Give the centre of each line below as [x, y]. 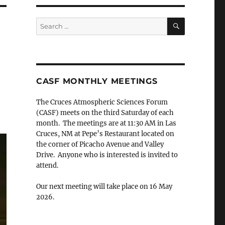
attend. [47, 166]
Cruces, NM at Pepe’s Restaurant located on [105, 134]
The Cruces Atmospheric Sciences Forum [102, 102]
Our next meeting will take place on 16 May [104, 187]
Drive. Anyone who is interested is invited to [107, 155]
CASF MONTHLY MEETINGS [97, 81]
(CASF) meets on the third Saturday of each [105, 113]
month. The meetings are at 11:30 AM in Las [106, 124]
